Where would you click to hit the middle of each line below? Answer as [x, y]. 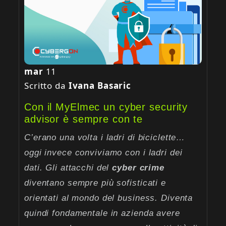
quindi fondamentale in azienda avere [102, 213]
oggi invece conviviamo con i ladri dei [103, 153]
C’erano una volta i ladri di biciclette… [105, 138]
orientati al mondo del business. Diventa [109, 198]
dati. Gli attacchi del [68, 168]
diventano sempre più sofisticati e [95, 183]
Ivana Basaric [100, 86]
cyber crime [138, 168]
